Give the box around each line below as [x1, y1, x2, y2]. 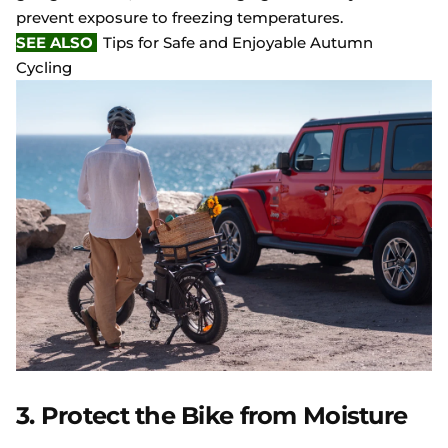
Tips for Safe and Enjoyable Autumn [103, 33, 373, 52]
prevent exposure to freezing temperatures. [16, 8, 343, 27]
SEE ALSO [16, 33, 97, 52]
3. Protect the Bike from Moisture [16, 401, 408, 431]
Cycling [16, 58, 72, 77]
